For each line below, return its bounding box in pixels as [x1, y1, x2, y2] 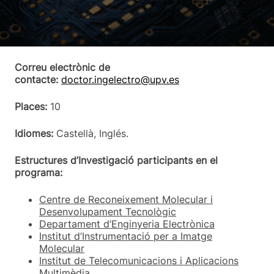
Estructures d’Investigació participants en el [15, 154, 218, 166]
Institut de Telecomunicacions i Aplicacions [39, 254, 239, 267]
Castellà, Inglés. [53, 127, 128, 139]
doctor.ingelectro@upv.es [61, 73, 179, 86]
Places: [15, 100, 47, 113]
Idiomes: [15, 127, 53, 139]
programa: [15, 166, 62, 179]
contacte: [15, 73, 61, 86]
